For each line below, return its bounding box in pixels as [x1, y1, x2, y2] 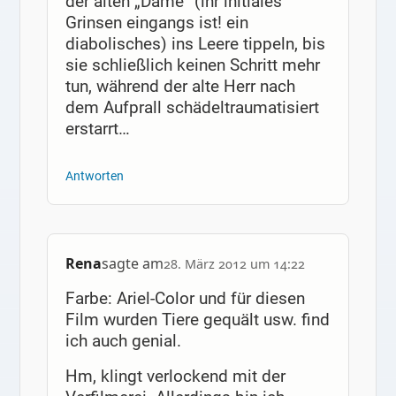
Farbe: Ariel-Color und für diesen [65, 288, 305, 309]
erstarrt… [65, 118, 130, 140]
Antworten [65, 168, 124, 184]
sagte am [101, 254, 164, 274]
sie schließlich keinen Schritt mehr [65, 55, 320, 76]
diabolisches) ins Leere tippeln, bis [65, 34, 325, 55]
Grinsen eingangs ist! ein [65, 12, 248, 34]
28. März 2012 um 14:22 [163, 255, 305, 273]
